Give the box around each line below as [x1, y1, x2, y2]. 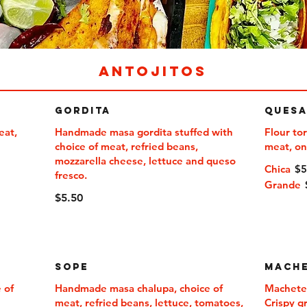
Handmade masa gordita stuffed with [54, 125, 233, 138]
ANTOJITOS [99, 62, 207, 79]
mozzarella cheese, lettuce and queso [54, 154, 236, 167]
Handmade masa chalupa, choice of [54, 282, 223, 295]
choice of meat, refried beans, [54, 140, 198, 153]
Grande [265, 178, 302, 191]
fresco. [54, 169, 87, 182]
